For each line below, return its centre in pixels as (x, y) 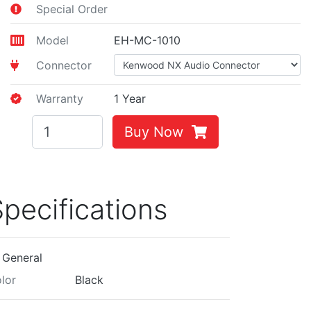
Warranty (60, 99)
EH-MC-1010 (148, 40)
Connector (64, 65)
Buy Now (158, 132)
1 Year (130, 99)
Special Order (72, 9)
